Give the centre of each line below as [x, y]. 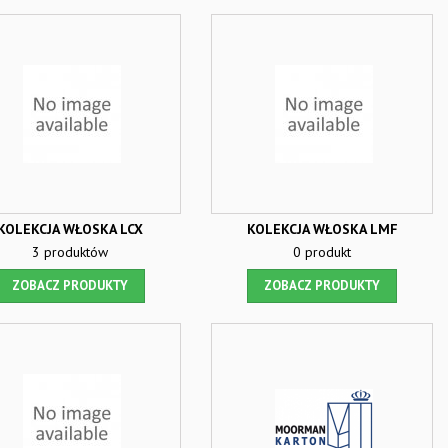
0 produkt [322, 252]
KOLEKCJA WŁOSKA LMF [322, 229]
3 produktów [70, 252]
